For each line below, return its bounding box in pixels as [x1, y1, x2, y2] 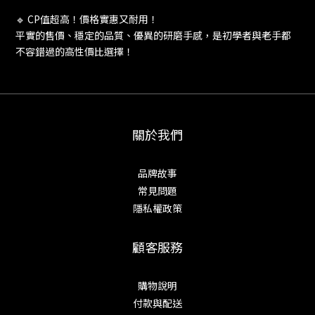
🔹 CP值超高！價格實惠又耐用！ [15, 12, 158, 27]
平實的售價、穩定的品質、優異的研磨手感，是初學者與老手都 [15, 28, 291, 43]
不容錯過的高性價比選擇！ [15, 44, 134, 59]
